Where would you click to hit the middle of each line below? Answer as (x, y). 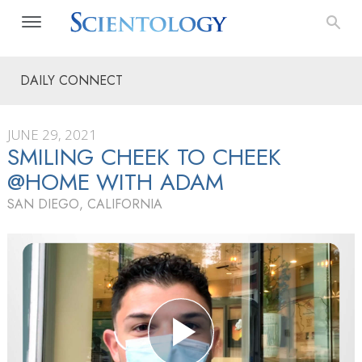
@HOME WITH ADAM (116, 182)
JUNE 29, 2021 (52, 135)
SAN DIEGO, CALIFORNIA (85, 204)
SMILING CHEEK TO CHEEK (144, 157)
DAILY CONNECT (72, 80)
